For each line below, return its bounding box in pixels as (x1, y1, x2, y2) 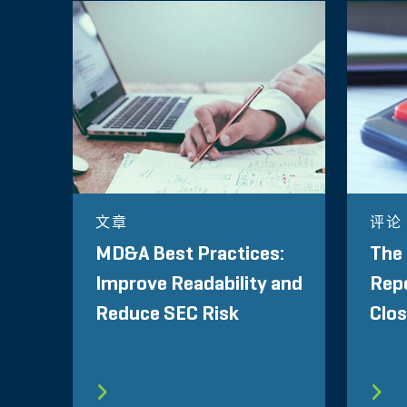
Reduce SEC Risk (95, 304, 239, 325)
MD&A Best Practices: (95, 244, 284, 265)
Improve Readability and (95, 274, 303, 295)
